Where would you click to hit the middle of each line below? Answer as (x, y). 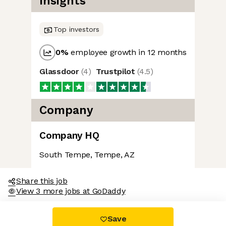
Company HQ (69, 136)
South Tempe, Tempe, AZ (87, 155)
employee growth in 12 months (127, 52)
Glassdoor (61, 72)
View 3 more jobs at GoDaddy (71, 191)
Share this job (42, 181)
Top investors (77, 30)
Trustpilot (117, 72)
